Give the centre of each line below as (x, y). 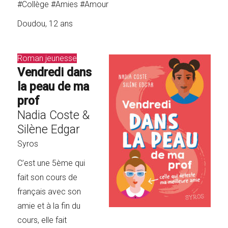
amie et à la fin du (49, 206)
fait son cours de (48, 177)
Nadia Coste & (54, 115)
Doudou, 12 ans (45, 23)
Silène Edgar (49, 129)
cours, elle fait (42, 220)
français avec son (49, 191)
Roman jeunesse (47, 58)
